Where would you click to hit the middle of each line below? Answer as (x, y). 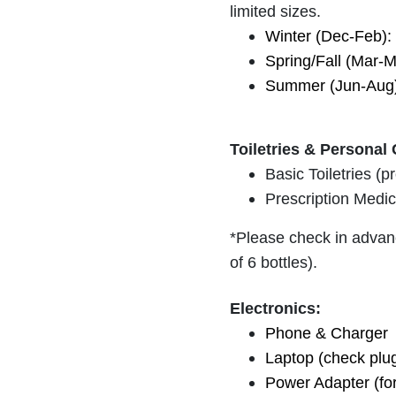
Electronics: (275, 308)
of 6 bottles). (273, 262)
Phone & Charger (326, 333)
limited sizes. (275, 11)
